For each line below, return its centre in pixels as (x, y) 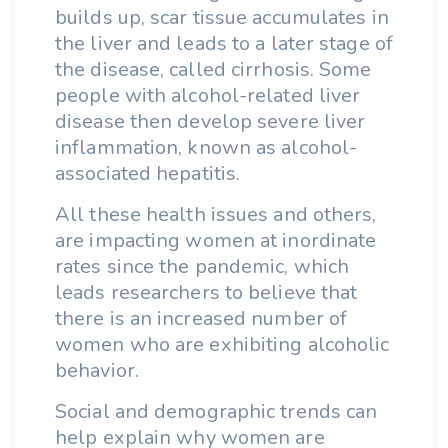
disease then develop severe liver (210, 121)
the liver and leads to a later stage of (224, 43)
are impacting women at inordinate (216, 240)
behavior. (102, 370)
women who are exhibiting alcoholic (222, 344)
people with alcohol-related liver (208, 95)
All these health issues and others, (216, 214)
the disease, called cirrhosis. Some (213, 69)
